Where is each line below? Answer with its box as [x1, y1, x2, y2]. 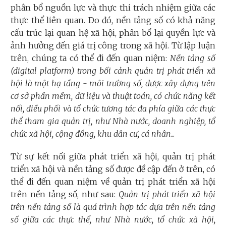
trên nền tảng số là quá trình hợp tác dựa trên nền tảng [11, 202, 215, 212]
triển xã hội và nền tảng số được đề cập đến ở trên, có [11, 164, 215, 175]
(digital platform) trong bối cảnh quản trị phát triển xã [11, 66, 215, 76]
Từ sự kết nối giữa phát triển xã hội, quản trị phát [11, 151, 215, 162]
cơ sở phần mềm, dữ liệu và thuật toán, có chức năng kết [11, 91, 215, 101]
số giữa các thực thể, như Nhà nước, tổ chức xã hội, [11, 214, 215, 225]
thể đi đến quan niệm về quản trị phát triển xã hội [11, 177, 215, 187]
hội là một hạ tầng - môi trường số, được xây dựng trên [11, 78, 215, 89]
